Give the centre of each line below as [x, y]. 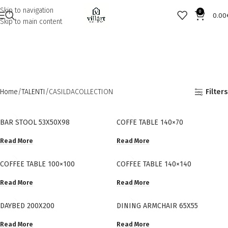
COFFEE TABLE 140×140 [154, 164]
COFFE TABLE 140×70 [150, 122]
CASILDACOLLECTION [81, 92]
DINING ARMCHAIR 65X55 [157, 206]
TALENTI [33, 92]
